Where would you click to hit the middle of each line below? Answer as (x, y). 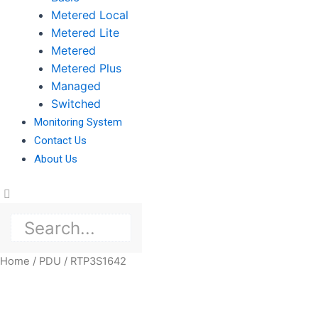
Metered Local (90, 15)
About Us (56, 159)
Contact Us (60, 141)
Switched (76, 104)
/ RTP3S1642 (94, 262)
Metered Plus (86, 68)
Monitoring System (78, 122)
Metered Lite (85, 33)
